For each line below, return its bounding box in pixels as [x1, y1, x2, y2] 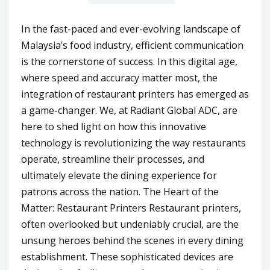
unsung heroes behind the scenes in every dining [21, 234, 243, 248]
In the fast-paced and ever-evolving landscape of [21, 22, 240, 36]
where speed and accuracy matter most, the [21, 71, 218, 85]
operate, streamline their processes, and [21, 152, 204, 166]
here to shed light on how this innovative [21, 120, 206, 134]
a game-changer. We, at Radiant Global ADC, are [21, 104, 237, 118]
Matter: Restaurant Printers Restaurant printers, [21, 201, 241, 215]
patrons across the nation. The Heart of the [21, 185, 219, 199]
